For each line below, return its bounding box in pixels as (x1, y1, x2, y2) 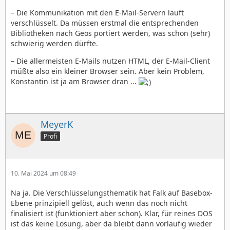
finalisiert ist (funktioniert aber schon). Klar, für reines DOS (11, 208, 213, 218)
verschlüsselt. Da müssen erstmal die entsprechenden (11, 17, 199, 28)
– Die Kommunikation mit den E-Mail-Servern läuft (11, 7, 184, 17)
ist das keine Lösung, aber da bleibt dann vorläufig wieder (11, 218, 212, 228)
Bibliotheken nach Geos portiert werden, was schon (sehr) (11, 28, 210, 38)
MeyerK (41, 118, 73, 130)
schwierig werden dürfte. (11, 38, 98, 48)
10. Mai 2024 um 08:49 (11, 168, 76, 178)
